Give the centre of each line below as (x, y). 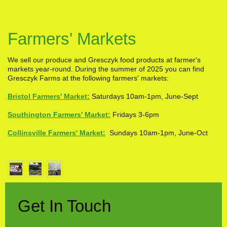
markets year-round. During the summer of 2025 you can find (106, 69)
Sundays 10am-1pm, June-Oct (158, 133)
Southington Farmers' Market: (59, 115)
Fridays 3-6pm (135, 115)
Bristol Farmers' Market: (49, 97)
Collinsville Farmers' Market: (56, 133)
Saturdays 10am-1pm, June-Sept (144, 97)
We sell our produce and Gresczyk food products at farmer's (104, 60)
